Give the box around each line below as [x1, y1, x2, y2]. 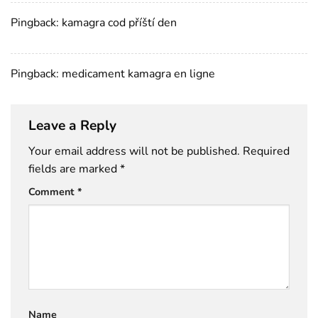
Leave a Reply [28, 116, 120, 135]
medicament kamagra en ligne [62, 65, 215, 82]
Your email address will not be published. [28, 143, 240, 160]
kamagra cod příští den [62, 14, 177, 31]
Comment [28, 185, 77, 199]
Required [243, 143, 290, 160]
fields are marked [28, 161, 120, 177]
